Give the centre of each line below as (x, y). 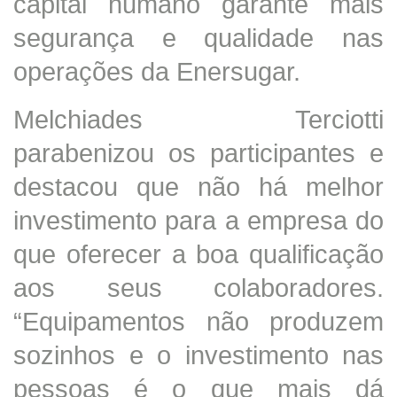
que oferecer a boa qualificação (198, 253)
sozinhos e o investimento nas (198, 354)
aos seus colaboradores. (198, 287)
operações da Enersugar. (157, 71)
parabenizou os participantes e (198, 152)
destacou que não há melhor (198, 186)
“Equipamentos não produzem (198, 321)
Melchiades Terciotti (198, 119)
